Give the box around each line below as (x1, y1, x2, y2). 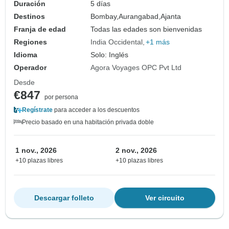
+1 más (146, 37, 170, 46)
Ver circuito (145, 193, 185, 202)
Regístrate (22, 106, 53, 113)
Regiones (14, 37, 47, 46)
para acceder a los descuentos (53, 106, 140, 113)
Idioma (14, 50, 37, 59)
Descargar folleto (34, 193, 94, 202)
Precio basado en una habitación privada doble (22, 118, 154, 126)
